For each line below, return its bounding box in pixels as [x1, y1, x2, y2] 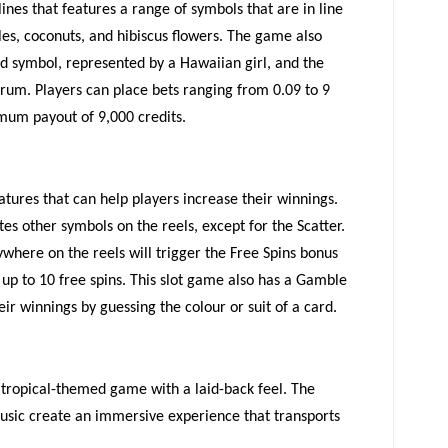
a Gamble [280, 273, 347, 289]
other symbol [22, 219, 107, 235]
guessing [100, 300, 156, 316]
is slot [146, 273, 187, 289]
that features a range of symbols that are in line [32, 2, 343, 18]
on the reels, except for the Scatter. [117, 219, 345, 235]
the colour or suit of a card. [156, 300, 337, 316]
